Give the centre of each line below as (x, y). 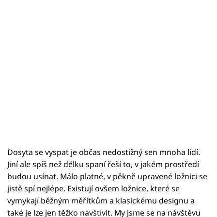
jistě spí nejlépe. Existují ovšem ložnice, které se (93, 188)
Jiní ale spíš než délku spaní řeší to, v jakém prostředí (103, 164)
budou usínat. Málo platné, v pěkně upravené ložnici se (107, 176)
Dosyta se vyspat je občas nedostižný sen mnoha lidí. (104, 152)
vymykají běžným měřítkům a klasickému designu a (101, 200)
